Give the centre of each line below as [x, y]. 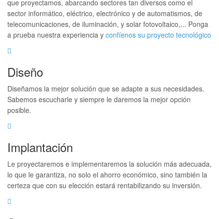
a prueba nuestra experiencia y [56, 35]
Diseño [25, 72]
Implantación [40, 147]
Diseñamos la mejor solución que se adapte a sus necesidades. [106, 88]
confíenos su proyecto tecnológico [158, 35]
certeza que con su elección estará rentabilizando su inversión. [105, 185]
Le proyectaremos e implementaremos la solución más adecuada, [109, 164]
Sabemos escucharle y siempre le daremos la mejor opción [99, 99]
